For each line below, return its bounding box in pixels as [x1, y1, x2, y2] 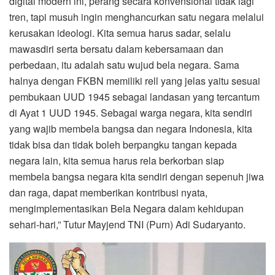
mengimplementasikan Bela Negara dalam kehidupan [9, 201, 244, 216]
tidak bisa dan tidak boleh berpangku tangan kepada [9, 137, 237, 152]
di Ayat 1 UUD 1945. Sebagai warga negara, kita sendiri [9, 106, 252, 120]
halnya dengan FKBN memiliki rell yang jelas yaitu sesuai [9, 74, 260, 88]
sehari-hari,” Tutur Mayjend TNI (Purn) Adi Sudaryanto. [9, 217, 246, 232]
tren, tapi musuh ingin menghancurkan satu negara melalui [9, 10, 264, 25]
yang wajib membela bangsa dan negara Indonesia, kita [9, 122, 252, 136]
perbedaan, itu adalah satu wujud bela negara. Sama [9, 58, 239, 72]
